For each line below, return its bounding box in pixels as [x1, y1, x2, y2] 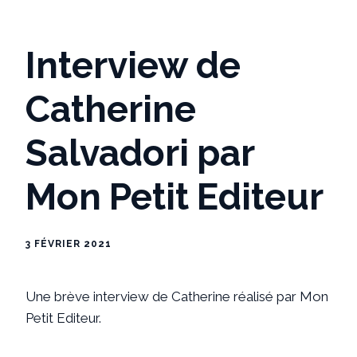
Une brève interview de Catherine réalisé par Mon [25, 288, 328, 304]
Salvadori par [25, 131, 254, 175]
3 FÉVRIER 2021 [25, 237, 112, 249]
